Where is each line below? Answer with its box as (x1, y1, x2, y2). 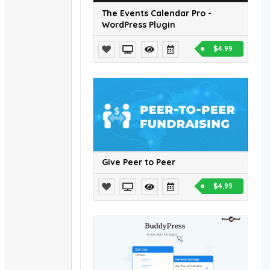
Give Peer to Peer (102, 157, 175, 168)
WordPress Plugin (102, 19, 175, 30)
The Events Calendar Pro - (102, 7, 212, 19)
